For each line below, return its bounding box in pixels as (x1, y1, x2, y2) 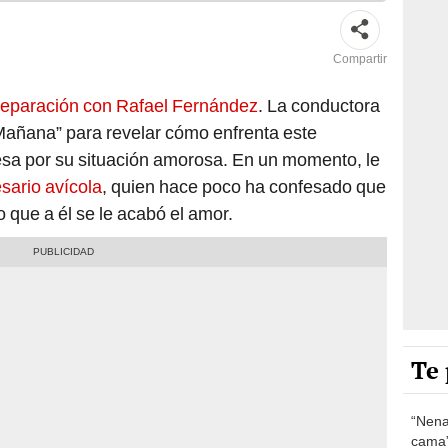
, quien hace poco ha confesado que (102, 175, 386, 197)
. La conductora (258, 94, 380, 116)
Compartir (333, 51, 387, 66)
